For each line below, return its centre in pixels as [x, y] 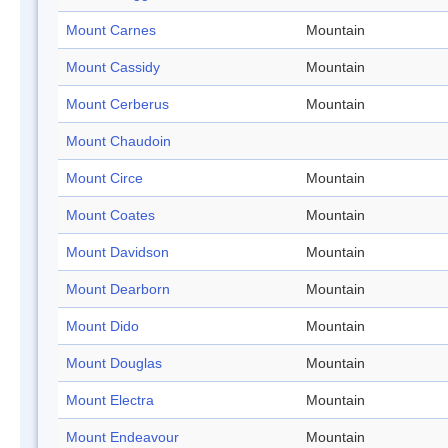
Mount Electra [110, 400]
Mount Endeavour [122, 437]
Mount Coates [110, 215]
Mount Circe [104, 178]
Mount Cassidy [113, 67]
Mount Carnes [111, 30]
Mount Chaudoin [118, 141]
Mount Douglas [114, 363]
